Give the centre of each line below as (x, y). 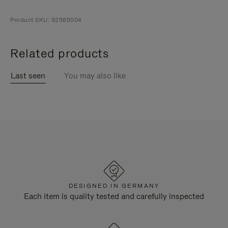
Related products (59, 53)
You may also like (95, 76)
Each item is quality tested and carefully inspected (114, 196)
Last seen (28, 76)
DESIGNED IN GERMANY (114, 186)
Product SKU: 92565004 (46, 20)
